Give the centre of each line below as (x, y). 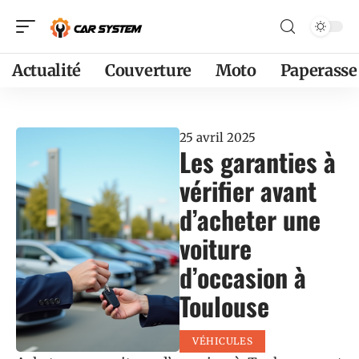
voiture (216, 248)
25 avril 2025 (218, 137)
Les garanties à (258, 161)
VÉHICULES (223, 341)
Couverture (148, 70)
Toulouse (224, 306)
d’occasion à (243, 277)
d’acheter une (250, 219)
